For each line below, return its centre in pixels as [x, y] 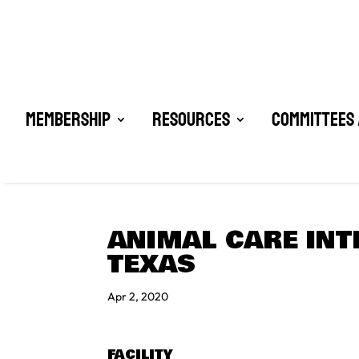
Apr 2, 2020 [138, 296]
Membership [68, 120]
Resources [191, 120]
